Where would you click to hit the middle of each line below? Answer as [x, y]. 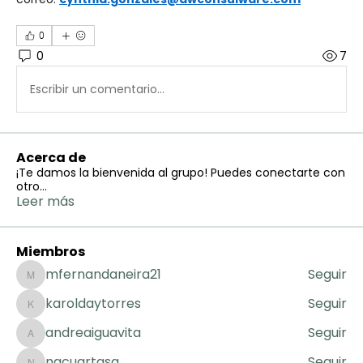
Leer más [45, 201]
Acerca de [51, 158]
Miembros [51, 252]
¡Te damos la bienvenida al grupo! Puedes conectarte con [181, 173]
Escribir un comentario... [97, 89]
